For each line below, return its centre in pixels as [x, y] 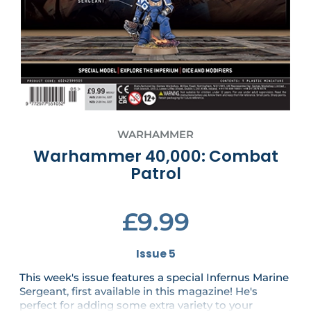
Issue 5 [155, 254]
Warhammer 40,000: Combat [155, 157]
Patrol [155, 174]
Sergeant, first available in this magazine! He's [138, 292]
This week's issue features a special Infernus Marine [154, 278]
